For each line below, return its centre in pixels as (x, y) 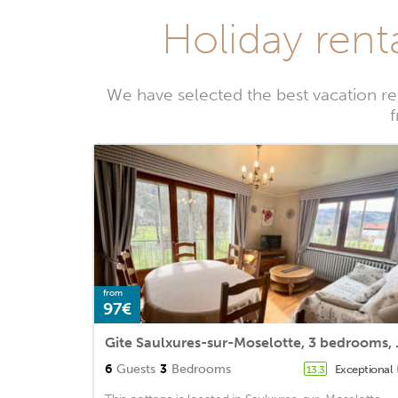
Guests (136, 370)
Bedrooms (201, 370)
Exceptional (364, 370)
